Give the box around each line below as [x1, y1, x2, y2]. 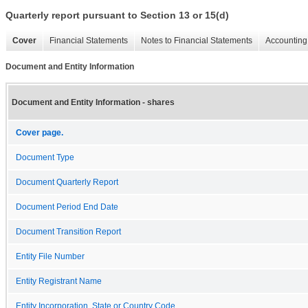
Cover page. [16, 128, 63, 137]
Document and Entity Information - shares [12, 97, 175, 107]
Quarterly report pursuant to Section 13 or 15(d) [5, 10, 229, 21]
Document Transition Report [16, 227, 121, 236]
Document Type [16, 153, 74, 162]
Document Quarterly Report [16, 177, 118, 186]
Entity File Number [16, 252, 85, 261]
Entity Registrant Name [16, 276, 102, 285]
